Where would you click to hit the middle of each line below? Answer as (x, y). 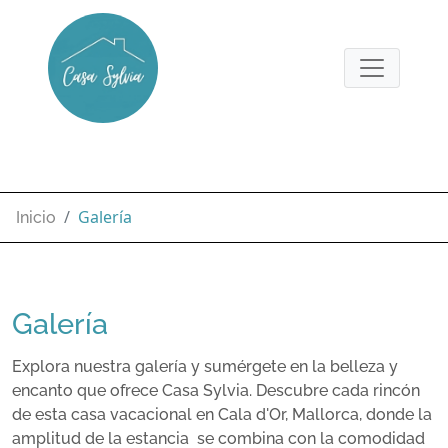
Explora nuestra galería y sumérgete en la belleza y (205, 367)
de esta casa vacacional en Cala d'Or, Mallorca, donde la (222, 415)
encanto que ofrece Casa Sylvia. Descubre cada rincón (216, 391)
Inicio (36, 217)
